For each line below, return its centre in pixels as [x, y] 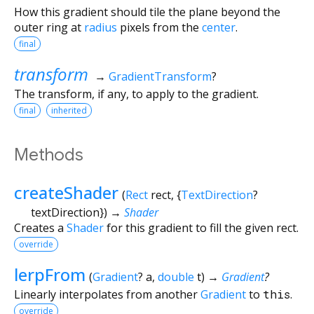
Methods [49, 155]
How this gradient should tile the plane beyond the [147, 12]
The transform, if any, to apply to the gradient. [136, 94]
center [219, 27]
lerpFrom [50, 274]
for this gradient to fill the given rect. [201, 227]
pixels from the [159, 27]
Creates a [40, 227]
